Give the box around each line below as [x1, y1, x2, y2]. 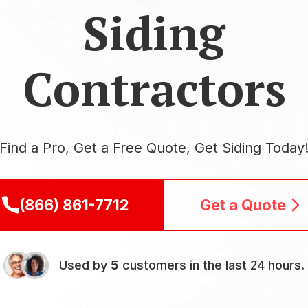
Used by [58, 257, 111, 272]
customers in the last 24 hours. [118, 257, 305, 272]
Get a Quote [199, 195, 286, 214]
